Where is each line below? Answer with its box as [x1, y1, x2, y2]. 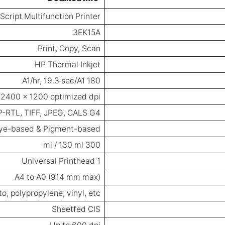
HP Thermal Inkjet [35, 59, 100, 69]
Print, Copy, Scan [38, 43, 100, 53]
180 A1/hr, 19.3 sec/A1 [87, 75, 100, 85]
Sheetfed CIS [52, 204, 100, 214]
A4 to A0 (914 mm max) [15, 172, 100, 182]
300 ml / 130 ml [85, 140, 100, 150]
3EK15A [73, 27, 100, 37]
